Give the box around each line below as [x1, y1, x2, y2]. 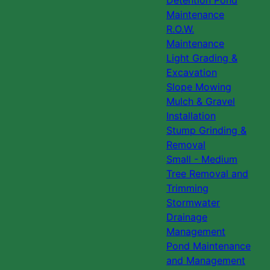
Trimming [166, 182, 209, 195]
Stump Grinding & [166, 124, 246, 137]
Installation [166, 110, 216, 122]
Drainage [166, 211, 207, 224]
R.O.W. [166, 23, 194, 36]
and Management [166, 254, 245, 267]
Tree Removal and [166, 168, 248, 180]
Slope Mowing [166, 81, 231, 93]
